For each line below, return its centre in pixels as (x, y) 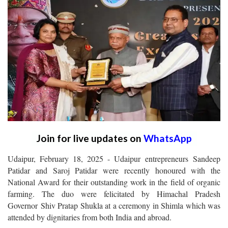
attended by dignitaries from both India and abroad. (90, 217)
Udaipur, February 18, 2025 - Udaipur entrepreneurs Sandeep (114, 158)
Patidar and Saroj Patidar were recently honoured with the (114, 170)
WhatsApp (167, 138)
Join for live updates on (90, 138)
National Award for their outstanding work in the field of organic (114, 182)
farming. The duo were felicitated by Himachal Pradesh (114, 193)
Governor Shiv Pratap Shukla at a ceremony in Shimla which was (114, 205)
